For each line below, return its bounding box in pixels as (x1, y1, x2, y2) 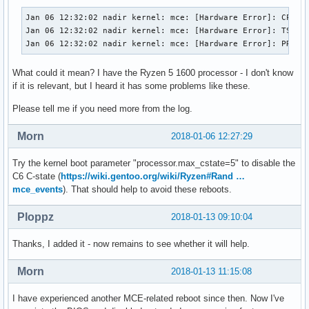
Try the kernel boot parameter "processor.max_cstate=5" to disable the (12, 158, 295, 168)
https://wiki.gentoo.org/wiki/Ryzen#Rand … (61, 171, 245, 181)
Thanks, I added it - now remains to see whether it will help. (12, 238, 250, 249)
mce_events (12, 184, 63, 195)
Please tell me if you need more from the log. (12, 103, 192, 114)
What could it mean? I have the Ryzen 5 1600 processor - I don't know (12, 68, 293, 79)
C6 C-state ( (12, 171, 61, 181)
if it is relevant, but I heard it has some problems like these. (12, 81, 250, 92)
